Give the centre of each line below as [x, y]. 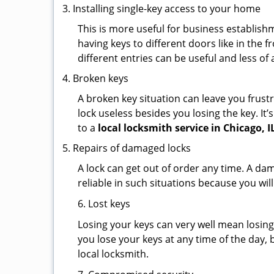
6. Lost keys [104, 204]
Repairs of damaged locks [132, 148]
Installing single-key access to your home [167, 9]
